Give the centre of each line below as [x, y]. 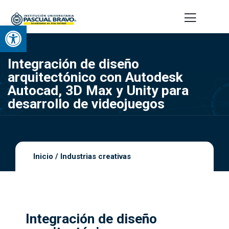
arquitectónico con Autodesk [95, 77]
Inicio [43, 156]
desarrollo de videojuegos [86, 104]
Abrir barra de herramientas [101, 30]
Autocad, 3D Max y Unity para [98, 90]
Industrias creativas [96, 156]
